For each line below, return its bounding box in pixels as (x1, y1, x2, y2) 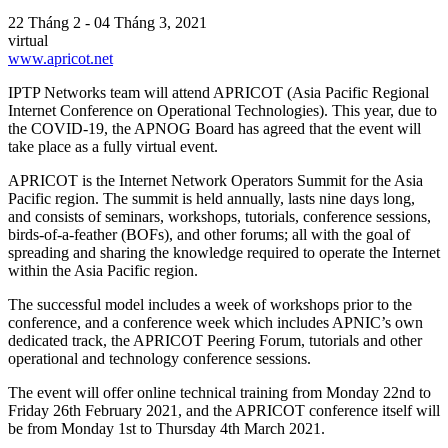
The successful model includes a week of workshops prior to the (8, 295, 412, 313)
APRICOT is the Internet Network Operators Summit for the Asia (8, 171, 423, 189)
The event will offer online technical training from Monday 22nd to (8, 383, 431, 401)
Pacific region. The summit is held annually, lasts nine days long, (8, 189, 415, 207)
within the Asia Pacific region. (8, 261, 198, 279)
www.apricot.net (8, 49, 113, 67)
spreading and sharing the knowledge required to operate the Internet (8, 243, 440, 261)
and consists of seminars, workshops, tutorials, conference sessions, (8, 207, 431, 225)
